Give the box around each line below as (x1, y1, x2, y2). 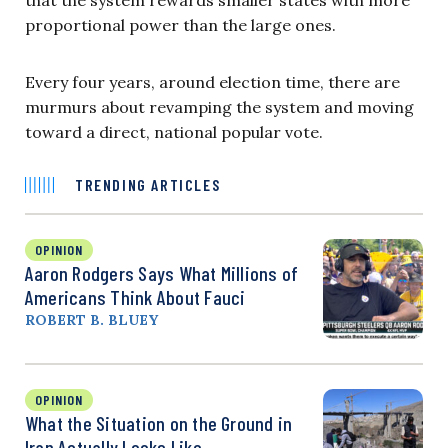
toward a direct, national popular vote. (25, 121, 323, 142)
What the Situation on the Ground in (25, 410, 293, 435)
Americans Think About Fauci (25, 284, 246, 309)
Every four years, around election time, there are (25, 71, 400, 92)
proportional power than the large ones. (25, 14, 336, 35)
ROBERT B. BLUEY (25, 310, 158, 329)
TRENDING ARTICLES (75, 174, 221, 194)
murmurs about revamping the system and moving (25, 96, 414, 117)
